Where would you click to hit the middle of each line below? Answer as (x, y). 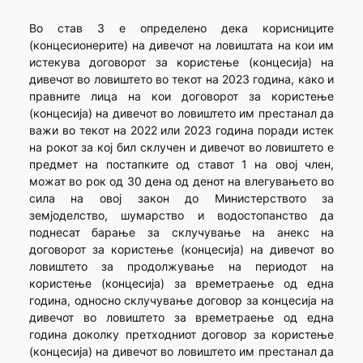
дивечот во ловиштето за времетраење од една (181, 318)
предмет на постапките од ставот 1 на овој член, (181, 164)
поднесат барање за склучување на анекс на (181, 233)
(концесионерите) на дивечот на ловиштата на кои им (181, 45)
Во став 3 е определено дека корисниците (181, 28)
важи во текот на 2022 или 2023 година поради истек (181, 130)
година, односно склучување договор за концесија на (181, 301)
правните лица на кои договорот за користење (181, 96)
